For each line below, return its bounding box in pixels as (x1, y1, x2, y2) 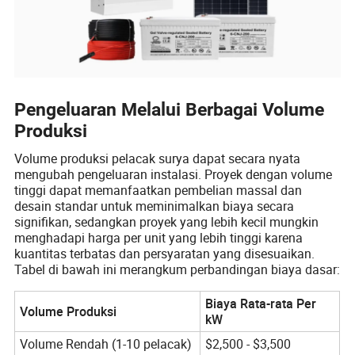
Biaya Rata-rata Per (204, 294, 316, 312)
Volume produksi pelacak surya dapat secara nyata (14, 149, 301, 167)
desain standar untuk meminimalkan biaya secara (14, 197, 295, 215)
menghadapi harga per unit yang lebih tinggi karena (14, 228, 303, 246)
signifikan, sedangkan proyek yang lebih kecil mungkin (14, 212, 319, 231)
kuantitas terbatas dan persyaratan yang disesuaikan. (14, 244, 315, 262)
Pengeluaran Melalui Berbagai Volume (14, 98, 325, 120)
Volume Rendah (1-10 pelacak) (19, 334, 192, 353)
